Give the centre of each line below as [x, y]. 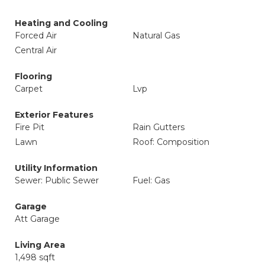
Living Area [40, 245]
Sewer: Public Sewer [57, 180]
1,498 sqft [35, 257]
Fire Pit [30, 127]
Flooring [33, 76]
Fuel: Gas [151, 180]
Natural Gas [156, 35]
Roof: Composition [171, 142]
